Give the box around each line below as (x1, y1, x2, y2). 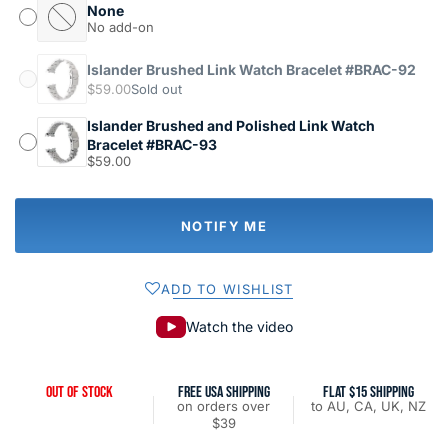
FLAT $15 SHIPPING (322, 383, 414, 403)
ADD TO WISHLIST (160, 280, 294, 297)
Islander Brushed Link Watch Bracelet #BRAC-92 (87, 60, 416, 78)
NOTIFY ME (181, 217, 267, 234)
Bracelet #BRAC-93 (87, 136, 217, 154)
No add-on (87, 18, 154, 35)
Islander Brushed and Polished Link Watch (87, 117, 375, 135)
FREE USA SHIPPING (177, 383, 270, 403)
